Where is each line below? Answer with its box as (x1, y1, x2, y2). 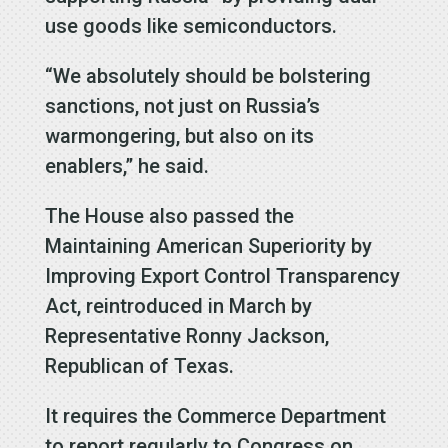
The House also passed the (44, 203, 294, 228)
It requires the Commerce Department (44, 403, 386, 428)
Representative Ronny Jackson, (44, 323, 329, 348)
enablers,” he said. (44, 153, 209, 178)
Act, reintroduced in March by (44, 293, 312, 318)
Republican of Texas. (44, 353, 234, 378)
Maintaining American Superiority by (44, 233, 372, 258)
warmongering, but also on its (44, 123, 314, 148)
